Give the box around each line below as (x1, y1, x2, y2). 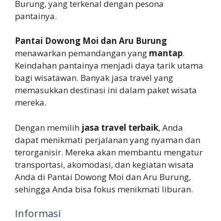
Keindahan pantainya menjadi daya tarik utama (15, 60, 203, 72)
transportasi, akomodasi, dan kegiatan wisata (15, 158, 194, 170)
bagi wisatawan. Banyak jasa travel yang (15, 72, 173, 84)
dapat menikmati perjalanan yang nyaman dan (15, 134, 200, 146)
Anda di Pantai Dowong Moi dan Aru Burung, (15, 171, 191, 183)
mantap (149, 47, 183, 59)
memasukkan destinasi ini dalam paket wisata (15, 84, 197, 96)
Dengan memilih (15, 121, 81, 133)
